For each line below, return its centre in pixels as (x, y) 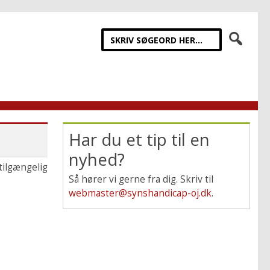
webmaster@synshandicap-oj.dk (140, 193)
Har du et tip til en (140, 139)
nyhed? (97, 159)
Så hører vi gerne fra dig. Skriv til (141, 179)
